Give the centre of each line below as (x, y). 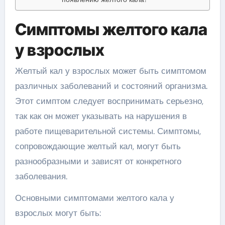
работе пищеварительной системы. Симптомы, (108, 131)
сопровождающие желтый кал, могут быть (98, 146)
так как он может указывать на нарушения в (101, 116)
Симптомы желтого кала (111, 29)
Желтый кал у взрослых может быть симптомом (110, 71)
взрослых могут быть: (58, 213)
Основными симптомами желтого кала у (94, 198)
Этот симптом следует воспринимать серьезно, (109, 101)
